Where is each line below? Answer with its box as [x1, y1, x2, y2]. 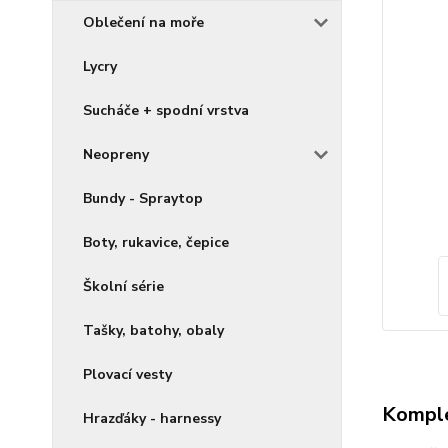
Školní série [83, 277, 164, 296]
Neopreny [83, 145, 149, 164]
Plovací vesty [83, 365, 172, 384]
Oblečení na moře [83, 13, 204, 32]
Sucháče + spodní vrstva [83, 101, 249, 120]
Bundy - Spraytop [83, 189, 203, 208]
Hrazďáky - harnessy [83, 409, 221, 428]
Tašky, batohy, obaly [83, 321, 224, 340]
